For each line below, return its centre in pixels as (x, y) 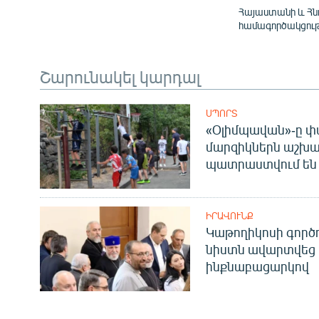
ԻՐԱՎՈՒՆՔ (229, 216)
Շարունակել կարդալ (120, 77)
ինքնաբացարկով (257, 267)
